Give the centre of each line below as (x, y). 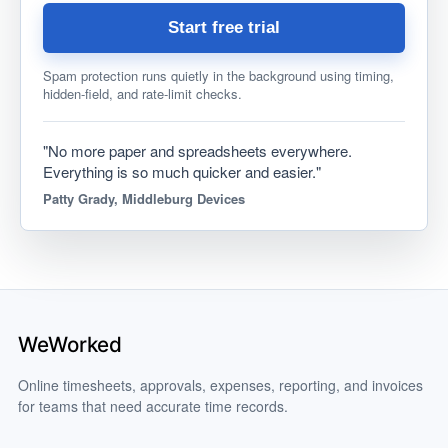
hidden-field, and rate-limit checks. (142, 93)
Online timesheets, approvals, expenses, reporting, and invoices (220, 384)
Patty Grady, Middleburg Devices (144, 198)
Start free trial (224, 27)
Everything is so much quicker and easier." (182, 171)
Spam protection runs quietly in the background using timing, (218, 75)
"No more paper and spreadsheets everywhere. (197, 150)
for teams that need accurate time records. (153, 405)
